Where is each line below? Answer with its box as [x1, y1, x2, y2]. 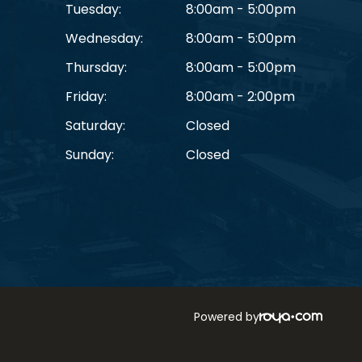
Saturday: [65, 116, 125, 135]
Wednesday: [65, 28, 143, 48]
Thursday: [65, 57, 127, 77]
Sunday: [65, 145, 114, 164]
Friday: [65, 86, 107, 106]
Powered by [194, 308, 260, 325]
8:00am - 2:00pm [185, 86, 295, 106]
